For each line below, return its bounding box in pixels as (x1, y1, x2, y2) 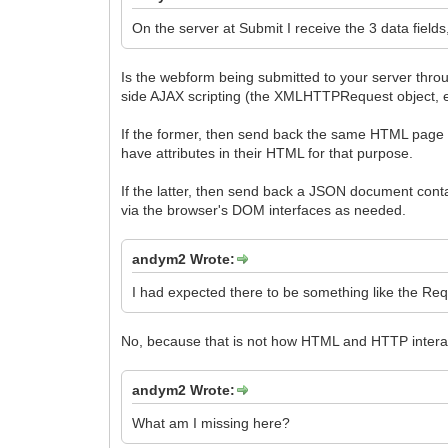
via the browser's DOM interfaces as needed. (121, 201, 407, 218)
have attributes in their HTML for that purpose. (121, 144, 414, 161)
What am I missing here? (132, 414, 291, 431)
